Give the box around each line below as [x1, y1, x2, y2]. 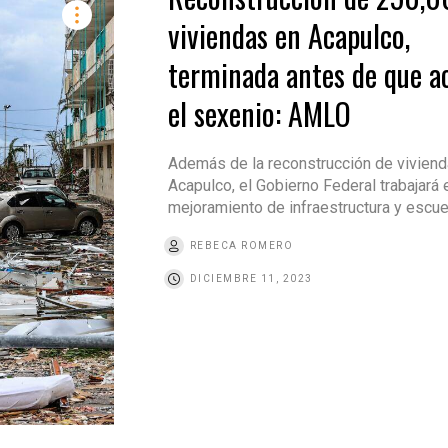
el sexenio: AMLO [167, 91, 351, 137]
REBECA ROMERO [189, 240, 294, 252]
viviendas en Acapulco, [167, 13, 410, 59]
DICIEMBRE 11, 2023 [189, 273, 313, 285]
